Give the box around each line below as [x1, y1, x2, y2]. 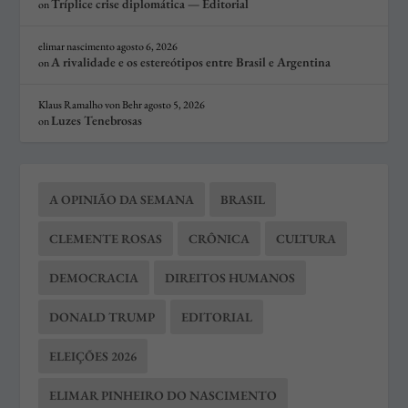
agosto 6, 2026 [117, 38, 178, 54]
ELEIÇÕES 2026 [49, 347, 138, 364]
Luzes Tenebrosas [51, 111, 143, 128]
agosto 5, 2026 [144, 97, 206, 112]
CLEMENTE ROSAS [49, 229, 163, 247]
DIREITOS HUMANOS [165, 269, 296, 286]
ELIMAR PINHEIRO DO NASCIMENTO [49, 386, 278, 403]
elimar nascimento [38, 38, 116, 54]
